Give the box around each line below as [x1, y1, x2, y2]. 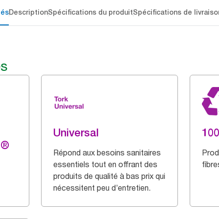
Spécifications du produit [47, 8, 133, 16]
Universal [53, 126, 99, 139]
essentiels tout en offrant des [53, 159, 157, 169]
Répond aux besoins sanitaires [53, 148, 161, 157]
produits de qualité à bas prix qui [53, 171, 165, 181]
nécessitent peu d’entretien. [53, 183, 151, 193]
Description [8, 8, 48, 16]
